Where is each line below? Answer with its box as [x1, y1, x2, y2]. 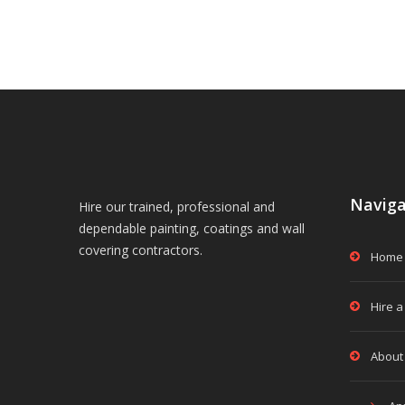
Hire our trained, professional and [79, 198, 275, 215]
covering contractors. [79, 241, 202, 259]
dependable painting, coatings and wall [79, 220, 305, 237]
